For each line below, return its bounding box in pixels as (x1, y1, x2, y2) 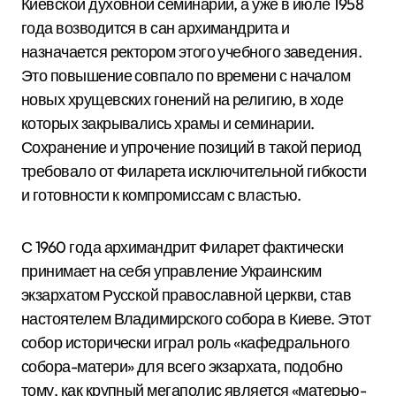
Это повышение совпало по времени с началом (21, 65, 351, 86)
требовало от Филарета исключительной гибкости (21, 160, 367, 181)
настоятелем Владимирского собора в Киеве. (21, 308, 335, 329)
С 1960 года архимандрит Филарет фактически (21, 236, 344, 257)
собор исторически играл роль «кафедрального (21, 331, 350, 353)
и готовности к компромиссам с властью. (21, 184, 301, 205)
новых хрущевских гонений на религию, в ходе (21, 88, 344, 110)
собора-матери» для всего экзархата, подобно (21, 355, 343, 377)
